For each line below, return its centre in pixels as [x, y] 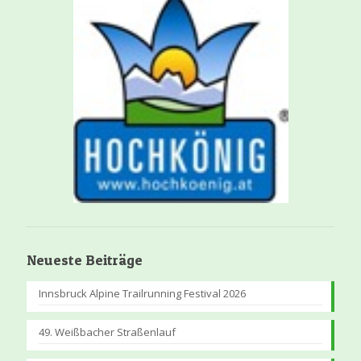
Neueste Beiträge [85, 259]
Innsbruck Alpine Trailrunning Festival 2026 [142, 293]
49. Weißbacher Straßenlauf [107, 332]
